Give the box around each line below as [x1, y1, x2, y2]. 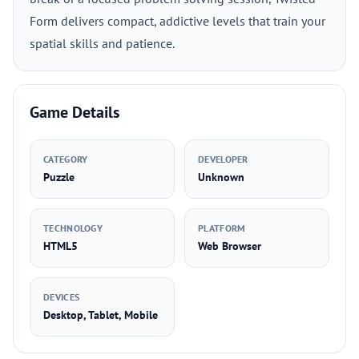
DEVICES [43, 291, 80, 303]
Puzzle [43, 170, 75, 184]
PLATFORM [198, 222, 246, 234]
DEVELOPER [198, 153, 248, 165]
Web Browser [198, 239, 261, 253]
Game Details [30, 102, 119, 123]
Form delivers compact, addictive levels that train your [30, 13, 325, 29]
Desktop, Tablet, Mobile [43, 308, 158, 322]
